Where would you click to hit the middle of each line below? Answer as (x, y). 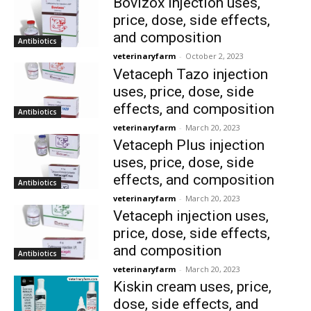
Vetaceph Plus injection (188, 145)
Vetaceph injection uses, (191, 216)
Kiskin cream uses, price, (192, 286)
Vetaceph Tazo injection (190, 74)
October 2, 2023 (214, 56)
